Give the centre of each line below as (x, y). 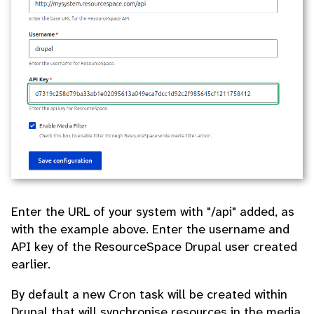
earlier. (31, 264)
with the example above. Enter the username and (150, 229)
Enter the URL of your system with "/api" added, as (153, 211)
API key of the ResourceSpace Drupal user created (154, 246)
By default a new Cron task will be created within (149, 294)
